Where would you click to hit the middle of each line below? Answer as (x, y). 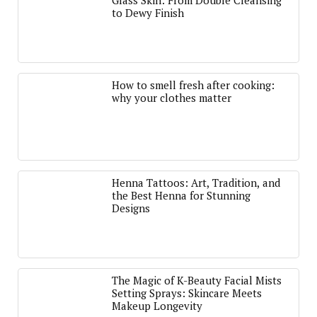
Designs (131, 208)
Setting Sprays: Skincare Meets (187, 293)
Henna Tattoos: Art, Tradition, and (196, 183)
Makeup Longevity (157, 306)
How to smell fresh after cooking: (193, 85)
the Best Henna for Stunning (181, 195)
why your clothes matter (172, 98)
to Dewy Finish (148, 13)
